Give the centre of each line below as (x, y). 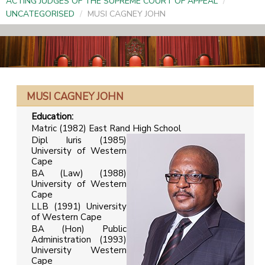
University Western (79, 251)
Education (51, 117)
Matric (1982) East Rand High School (106, 129)
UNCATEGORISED (40, 14)
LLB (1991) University (79, 207)
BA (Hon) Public (79, 229)
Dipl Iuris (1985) (79, 140)
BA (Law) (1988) (79, 174)
